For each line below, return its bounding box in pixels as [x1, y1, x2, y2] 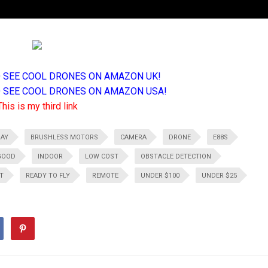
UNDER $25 [202, 172, 237, 179]
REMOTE [92, 172, 118, 179]
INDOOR [38, 153, 63, 160]
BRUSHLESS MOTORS [31, 133, 98, 141]
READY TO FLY [26, 172, 70, 179]
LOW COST [85, 153, 118, 160]
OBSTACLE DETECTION [141, 153, 211, 160]
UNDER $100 [141, 172, 179, 179]
